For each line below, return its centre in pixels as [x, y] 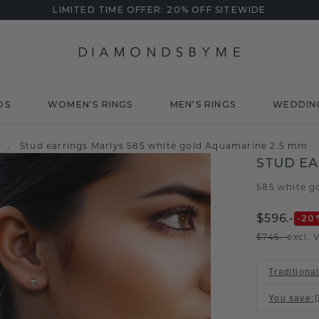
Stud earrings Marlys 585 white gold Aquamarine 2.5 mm [164, 146]
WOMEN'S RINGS [90, 104]
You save [290, 298]
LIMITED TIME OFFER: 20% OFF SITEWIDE [159, 10]
